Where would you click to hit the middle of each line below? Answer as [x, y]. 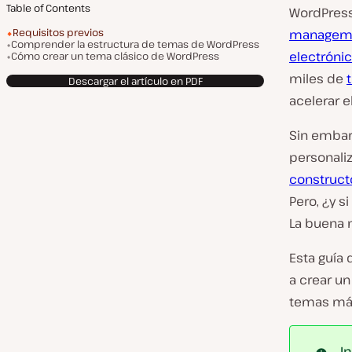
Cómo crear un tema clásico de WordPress [115, 56]
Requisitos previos [58, 32]
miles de [318, 79]
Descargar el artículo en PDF [135, 81]
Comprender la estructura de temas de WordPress [135, 44]
